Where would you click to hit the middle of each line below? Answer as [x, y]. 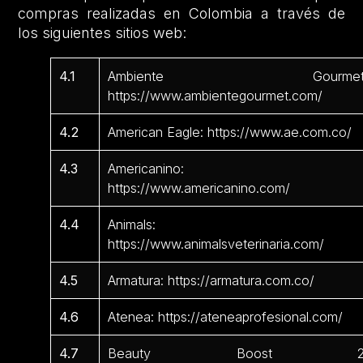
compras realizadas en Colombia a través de [181, 13]
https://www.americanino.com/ [199, 188]
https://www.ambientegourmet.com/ [216, 95]
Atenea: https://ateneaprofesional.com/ [226, 316]
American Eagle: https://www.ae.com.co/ [230, 132]
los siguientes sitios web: [102, 32]
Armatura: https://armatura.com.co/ [211, 280]
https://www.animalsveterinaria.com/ [216, 243]
